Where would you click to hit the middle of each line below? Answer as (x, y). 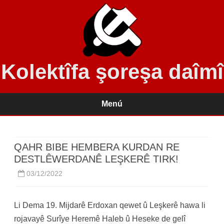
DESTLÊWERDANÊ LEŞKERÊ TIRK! (96, 159)
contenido (129, 128)
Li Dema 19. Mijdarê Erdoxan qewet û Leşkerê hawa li (110, 205)
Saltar (122, 120)
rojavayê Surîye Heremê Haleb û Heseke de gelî (100, 219)
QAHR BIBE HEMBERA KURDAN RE (97, 147)
